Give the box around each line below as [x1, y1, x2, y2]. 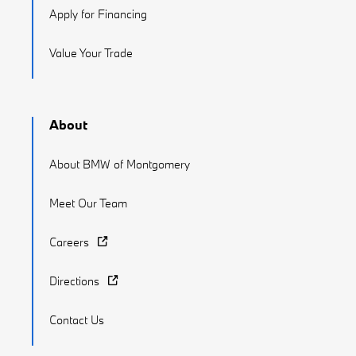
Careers [49, 234, 89, 250]
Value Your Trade [49, 45, 133, 61]
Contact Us [49, 312, 104, 328]
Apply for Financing [49, 6, 147, 22]
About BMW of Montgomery [49, 157, 190, 172]
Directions [49, 273, 99, 289]
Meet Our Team [49, 195, 127, 211]
